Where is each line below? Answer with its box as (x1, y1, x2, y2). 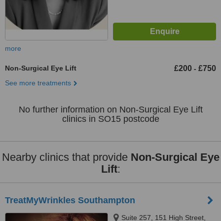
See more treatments (5, 79, 71, 87)
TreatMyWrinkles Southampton (5, 195, 135, 205)
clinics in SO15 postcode (62, 114, 159, 124)
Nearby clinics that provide (1, 151, 131, 163)
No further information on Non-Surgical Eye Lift (18, 105, 203, 114)
